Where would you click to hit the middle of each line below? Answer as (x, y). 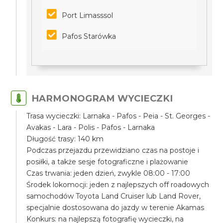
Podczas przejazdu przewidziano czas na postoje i (113, 150)
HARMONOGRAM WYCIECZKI (102, 98)
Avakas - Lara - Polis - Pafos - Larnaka (91, 127)
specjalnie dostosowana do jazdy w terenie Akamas (115, 208)
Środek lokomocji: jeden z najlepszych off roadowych (118, 185)
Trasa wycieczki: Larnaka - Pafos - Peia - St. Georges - (118, 116)
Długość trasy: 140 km (65, 139)
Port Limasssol (88, 15)
